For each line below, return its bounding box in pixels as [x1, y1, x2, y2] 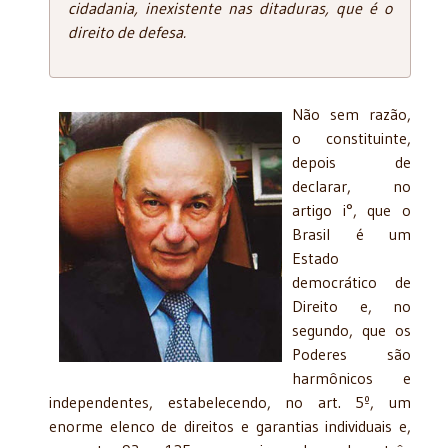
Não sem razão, [292, 103, 411, 124]
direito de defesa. [68, 21, 186, 42]
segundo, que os [292, 319, 411, 340]
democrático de [292, 271, 411, 292]
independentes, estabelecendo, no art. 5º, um [49, 391, 411, 412]
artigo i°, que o [292, 199, 411, 220]
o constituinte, [292, 127, 411, 148]
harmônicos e [292, 367, 411, 388]
